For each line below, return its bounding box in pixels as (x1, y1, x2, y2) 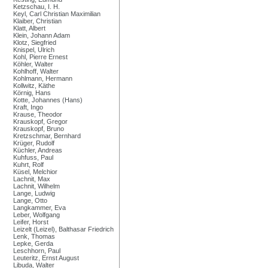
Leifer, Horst (13, 218, 48, 226)
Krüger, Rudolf (13, 139, 54, 147)
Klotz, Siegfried (13, 38, 56, 46)
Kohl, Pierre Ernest (13, 53, 68, 60)
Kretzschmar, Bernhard (13, 132, 81, 139)
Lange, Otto (13, 196, 47, 204)
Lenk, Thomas (13, 232, 55, 240)
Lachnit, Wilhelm (13, 182, 60, 190)
